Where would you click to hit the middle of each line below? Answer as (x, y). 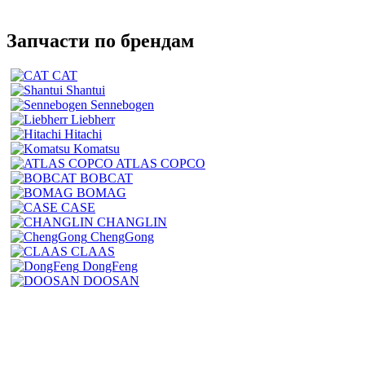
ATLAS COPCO (161, 163)
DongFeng (110, 266)
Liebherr (93, 119)
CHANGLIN (132, 222)
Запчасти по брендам (100, 40)
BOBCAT (106, 178)
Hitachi (83, 134)
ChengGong (122, 236)
